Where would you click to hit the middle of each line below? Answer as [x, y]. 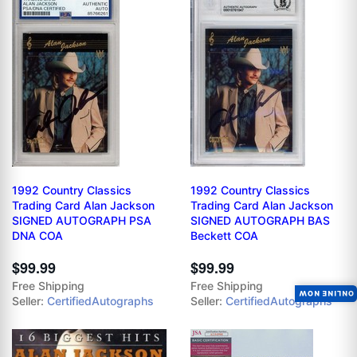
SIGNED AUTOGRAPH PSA [82, 221]
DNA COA [37, 236]
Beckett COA [224, 236]
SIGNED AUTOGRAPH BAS [260, 221]
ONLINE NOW [326, 293]
